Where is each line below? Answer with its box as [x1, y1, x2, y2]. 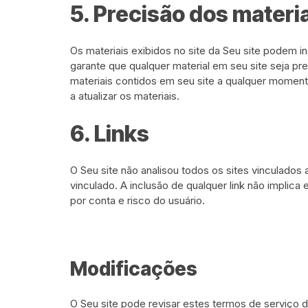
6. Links [70, 120, 149, 147]
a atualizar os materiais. [70, 89, 179, 102]
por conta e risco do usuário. [70, 194, 205, 207]
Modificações [70, 257, 197, 280]
